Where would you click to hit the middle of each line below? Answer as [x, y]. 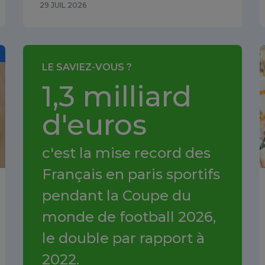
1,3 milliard [117, 96]
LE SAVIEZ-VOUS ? [87, 67]
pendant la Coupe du [117, 195]
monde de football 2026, [129, 216]
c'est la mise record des [126, 153]
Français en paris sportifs [131, 174]
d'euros [94, 125]
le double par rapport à [123, 238]
